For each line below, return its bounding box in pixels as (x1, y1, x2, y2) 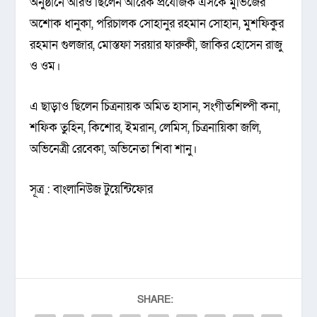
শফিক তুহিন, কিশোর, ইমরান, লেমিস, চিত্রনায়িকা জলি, (30, 120, 262, 137)
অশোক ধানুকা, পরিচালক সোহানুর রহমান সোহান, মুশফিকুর (30, 15, 284, 32)
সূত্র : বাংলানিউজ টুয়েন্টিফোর (30, 181, 154, 198)
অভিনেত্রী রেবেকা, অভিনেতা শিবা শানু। (30, 141, 198, 158)
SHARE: (137, 293, 173, 307)
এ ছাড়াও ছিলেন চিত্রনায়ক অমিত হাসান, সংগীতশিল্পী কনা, (30, 98, 281, 115)
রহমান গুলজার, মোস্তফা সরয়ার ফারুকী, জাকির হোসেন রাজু (30, 36, 283, 53)
